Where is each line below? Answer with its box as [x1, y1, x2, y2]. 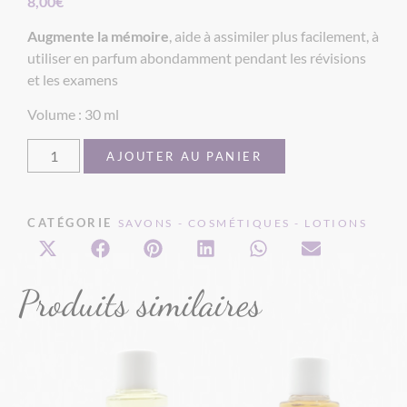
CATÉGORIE [27, 214, 114, 230]
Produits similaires [18, 281, 262, 325]
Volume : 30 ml [27, 105, 119, 124]
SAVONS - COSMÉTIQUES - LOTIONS [117, 216, 368, 229]
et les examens [27, 70, 118, 88]
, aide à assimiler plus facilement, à [169, 26, 379, 45]
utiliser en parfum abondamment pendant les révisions [27, 48, 366, 66]
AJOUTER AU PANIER [106, 148, 263, 164]
